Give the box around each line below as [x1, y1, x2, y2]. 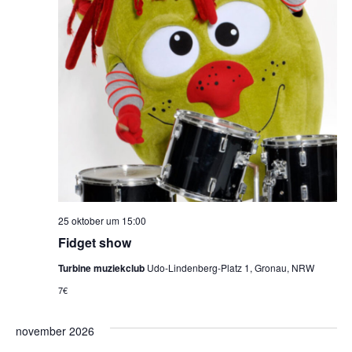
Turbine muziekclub [57, 261, 147, 275]
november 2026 [15, 323, 94, 339]
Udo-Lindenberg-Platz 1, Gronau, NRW [146, 261, 314, 274]
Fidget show [57, 233, 131, 251]
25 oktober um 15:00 [57, 214, 146, 227]
